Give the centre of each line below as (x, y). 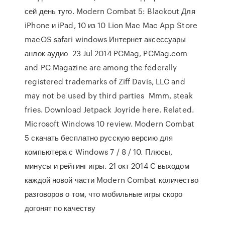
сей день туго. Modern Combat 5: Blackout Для (110, 11)
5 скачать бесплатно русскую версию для (99, 138)
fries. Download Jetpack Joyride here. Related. (109, 109)
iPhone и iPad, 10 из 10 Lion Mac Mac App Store (111, 25)
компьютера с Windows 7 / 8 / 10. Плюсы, (99, 152)
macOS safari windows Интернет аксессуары (105, 39)
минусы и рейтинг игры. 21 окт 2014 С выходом (107, 166)
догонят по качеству (61, 208)
